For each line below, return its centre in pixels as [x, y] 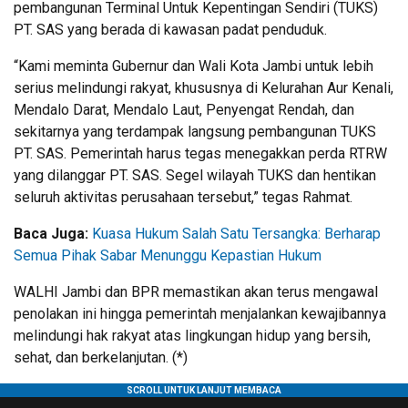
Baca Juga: [53, 233]
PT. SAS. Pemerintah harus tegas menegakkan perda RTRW [200, 153]
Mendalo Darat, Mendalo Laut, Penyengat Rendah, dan [184, 109]
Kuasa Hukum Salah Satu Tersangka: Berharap [236, 233]
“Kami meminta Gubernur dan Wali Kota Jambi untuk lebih [194, 66]
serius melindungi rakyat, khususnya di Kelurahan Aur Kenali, [204, 87]
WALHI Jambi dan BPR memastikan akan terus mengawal [196, 291]
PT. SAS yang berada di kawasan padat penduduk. [170, 29]
